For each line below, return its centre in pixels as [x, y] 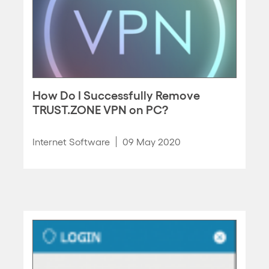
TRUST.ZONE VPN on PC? [100, 109]
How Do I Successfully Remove [116, 94]
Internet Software [71, 141]
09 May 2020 [152, 141]
